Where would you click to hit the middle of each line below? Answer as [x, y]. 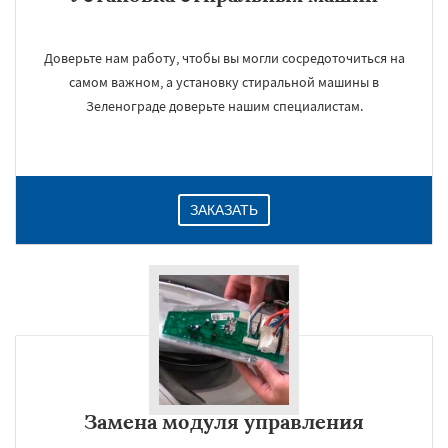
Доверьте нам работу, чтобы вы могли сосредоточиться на [224, 58]
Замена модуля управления [224, 421]
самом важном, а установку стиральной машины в [224, 82]
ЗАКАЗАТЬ [224, 210]
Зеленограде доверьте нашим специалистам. [224, 106]
